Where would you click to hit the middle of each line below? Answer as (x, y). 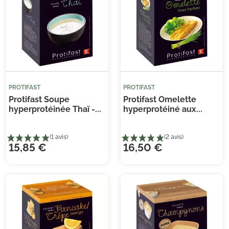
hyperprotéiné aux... (163, 109)
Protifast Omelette (160, 99)
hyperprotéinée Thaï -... (55, 109)
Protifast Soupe (39, 99)
